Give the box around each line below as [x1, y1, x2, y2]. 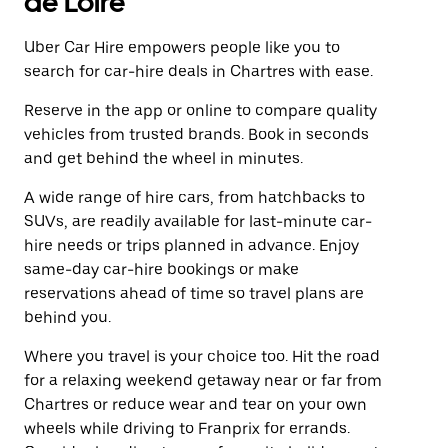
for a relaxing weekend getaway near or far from [24, 371, 382, 390]
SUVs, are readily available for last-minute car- [24, 212, 372, 231]
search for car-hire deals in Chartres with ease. [24, 62, 373, 81]
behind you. [24, 308, 111, 327]
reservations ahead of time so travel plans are [24, 284, 364, 303]
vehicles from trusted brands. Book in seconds [24, 125, 369, 144]
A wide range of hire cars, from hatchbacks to [24, 188, 365, 207]
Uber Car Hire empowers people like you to [24, 38, 340, 57]
